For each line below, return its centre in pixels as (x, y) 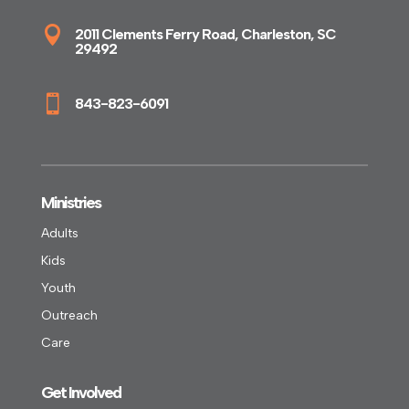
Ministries (70, 203)
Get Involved (80, 393)
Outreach (69, 316)
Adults (59, 234)
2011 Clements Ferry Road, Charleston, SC (205, 35)
